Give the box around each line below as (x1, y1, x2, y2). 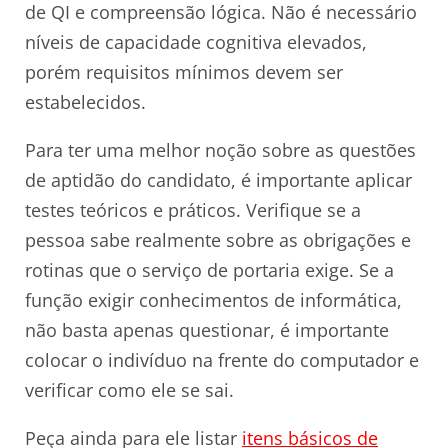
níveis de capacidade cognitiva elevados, (25, 29, 367, 54)
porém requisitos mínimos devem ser (25, 59, 343, 84)
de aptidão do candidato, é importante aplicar (25, 167, 412, 192)
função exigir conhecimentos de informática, (25, 287, 402, 312)
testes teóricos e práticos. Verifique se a (25, 197, 361, 222)
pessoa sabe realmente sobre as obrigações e (25, 227, 411, 252)
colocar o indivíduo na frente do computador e (25, 347, 419, 372)
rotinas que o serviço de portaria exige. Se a (25, 257, 394, 282)
